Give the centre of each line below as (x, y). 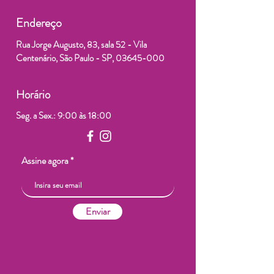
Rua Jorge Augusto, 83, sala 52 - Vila (81, 45)
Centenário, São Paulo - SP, (66, 58)
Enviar (98, 211)
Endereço (39, 23)
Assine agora (45, 161)
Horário (33, 94)
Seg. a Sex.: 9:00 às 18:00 (64, 116)
